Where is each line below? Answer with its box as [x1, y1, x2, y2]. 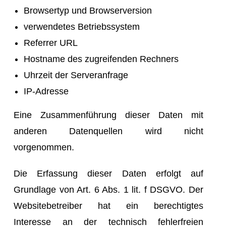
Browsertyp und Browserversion [24, 5, 152, 16]
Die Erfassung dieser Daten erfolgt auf [14, 168, 203, 179]
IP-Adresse [24, 86, 69, 96]
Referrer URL [24, 37, 78, 48]
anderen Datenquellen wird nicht [14, 126, 203, 136]
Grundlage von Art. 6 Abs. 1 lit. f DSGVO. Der [14, 184, 203, 195]
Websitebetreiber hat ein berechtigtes [14, 200, 203, 211]
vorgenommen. [14, 142, 74, 152]
